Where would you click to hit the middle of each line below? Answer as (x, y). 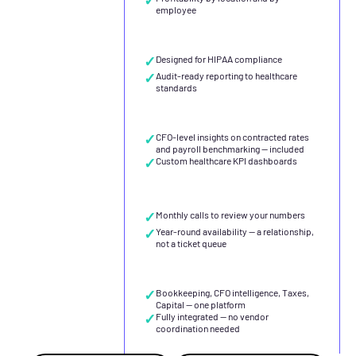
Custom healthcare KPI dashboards (226, 161)
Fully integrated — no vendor (212, 317)
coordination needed (197, 329)
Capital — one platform (200, 305)
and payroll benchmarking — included (230, 149)
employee (176, 9)
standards (176, 87)
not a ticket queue (191, 244)
